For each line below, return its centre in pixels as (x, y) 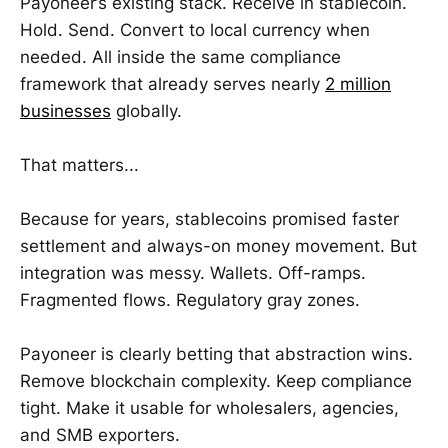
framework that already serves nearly (172, 83)
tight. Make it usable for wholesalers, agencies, (209, 408)
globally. (146, 110)
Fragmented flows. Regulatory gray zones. (190, 300)
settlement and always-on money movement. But (218, 246)
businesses (65, 110)
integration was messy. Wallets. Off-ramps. (193, 273)
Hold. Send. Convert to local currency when (195, 29)
